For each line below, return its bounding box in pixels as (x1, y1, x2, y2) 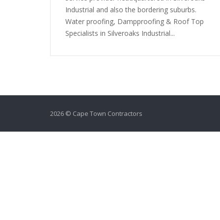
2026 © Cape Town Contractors (50, 109, 142, 118)
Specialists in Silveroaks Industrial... (65, 28, 175, 38)
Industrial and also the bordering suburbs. (65, 5, 196, 14)
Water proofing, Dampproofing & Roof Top (65, 17, 204, 26)
